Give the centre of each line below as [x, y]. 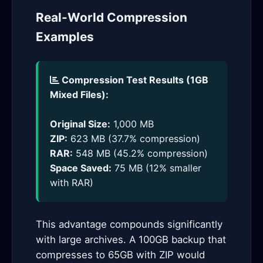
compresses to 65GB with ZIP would [120, 255]
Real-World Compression [112, 17]
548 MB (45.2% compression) [140, 153]
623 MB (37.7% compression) [134, 139]
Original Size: [80, 124]
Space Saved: [81, 168]
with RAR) [72, 183]
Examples [65, 37]
